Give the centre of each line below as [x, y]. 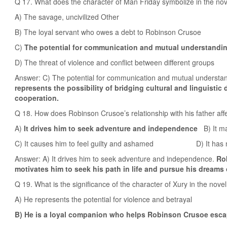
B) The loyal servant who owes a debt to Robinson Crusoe [108, 32]
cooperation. [37, 98]
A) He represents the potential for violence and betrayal [103, 199]
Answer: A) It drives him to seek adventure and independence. [116, 159]
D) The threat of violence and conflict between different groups [115, 62]
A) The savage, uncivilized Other [67, 17]
